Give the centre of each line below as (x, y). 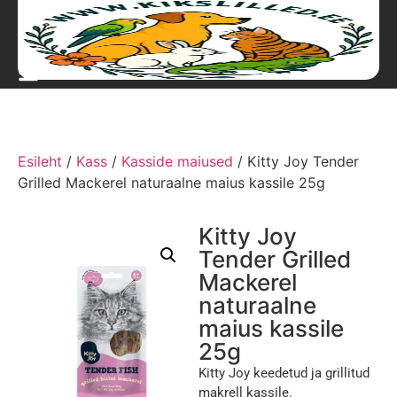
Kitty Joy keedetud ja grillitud (284, 373)
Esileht (40, 161)
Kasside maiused (177, 161)
